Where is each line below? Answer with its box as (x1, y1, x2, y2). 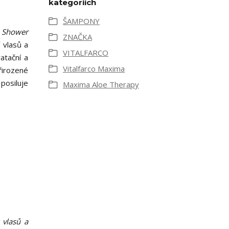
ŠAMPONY (63, 16, 100, 26)
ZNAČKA (63, 32, 92, 42)
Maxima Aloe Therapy (63, 79, 139, 89)
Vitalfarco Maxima (63, 63, 125, 74)
